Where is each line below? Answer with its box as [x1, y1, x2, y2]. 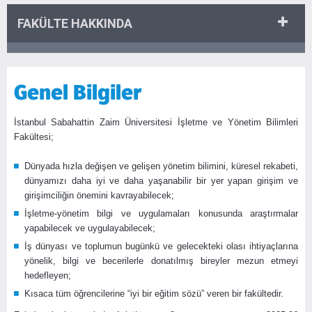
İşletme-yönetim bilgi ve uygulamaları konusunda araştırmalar [24, 208, 298, 219]
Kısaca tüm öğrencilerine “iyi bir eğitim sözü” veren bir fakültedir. [24, 288, 283, 299]
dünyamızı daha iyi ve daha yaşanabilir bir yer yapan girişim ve [24, 175, 298, 186]
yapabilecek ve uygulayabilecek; [24, 222, 155, 233]
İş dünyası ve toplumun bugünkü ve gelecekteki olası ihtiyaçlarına [24, 240, 298, 251]
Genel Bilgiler [14, 77, 141, 107]
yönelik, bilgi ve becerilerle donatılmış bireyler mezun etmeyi [24, 255, 298, 266]
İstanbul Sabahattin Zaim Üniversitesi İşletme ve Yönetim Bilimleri [14, 116, 298, 127]
